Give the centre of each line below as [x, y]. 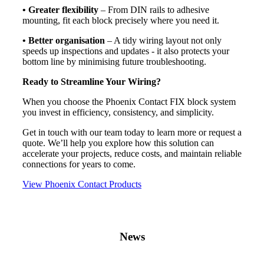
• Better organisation [64, 40]
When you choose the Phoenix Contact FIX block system [129, 101]
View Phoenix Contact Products [82, 184]
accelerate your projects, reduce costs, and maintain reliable [132, 153]
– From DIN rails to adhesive [154, 9]
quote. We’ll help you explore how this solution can [118, 143]
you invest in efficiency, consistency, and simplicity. [118, 112]
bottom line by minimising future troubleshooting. [114, 61]
